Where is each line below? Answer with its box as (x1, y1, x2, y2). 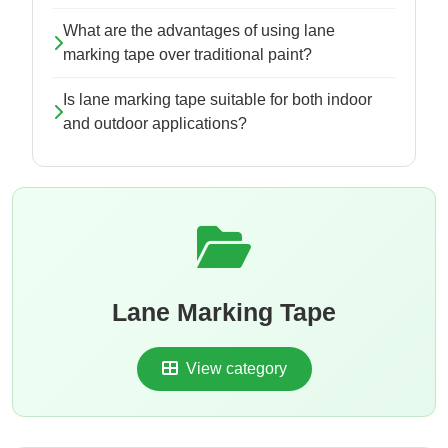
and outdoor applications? (63, 115, 247, 133)
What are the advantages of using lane (63, 22, 335, 40)
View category (181, 360, 287, 378)
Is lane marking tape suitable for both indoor (63, 91, 372, 109)
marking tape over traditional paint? (63, 46, 312, 64)
